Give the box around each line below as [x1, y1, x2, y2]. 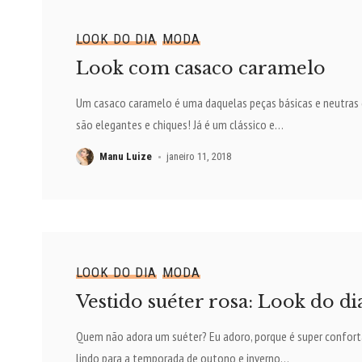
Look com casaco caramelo [75, 57, 326, 80]
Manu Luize [99, 150, 152, 163]
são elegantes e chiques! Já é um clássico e [75, 116, 275, 133]
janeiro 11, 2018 [166, 150, 232, 163]
